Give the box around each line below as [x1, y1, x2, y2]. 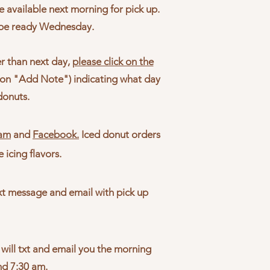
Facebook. [33, 128, 79, 140]
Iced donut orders [79, 128, 160, 140]
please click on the [72, 55, 154, 67]
